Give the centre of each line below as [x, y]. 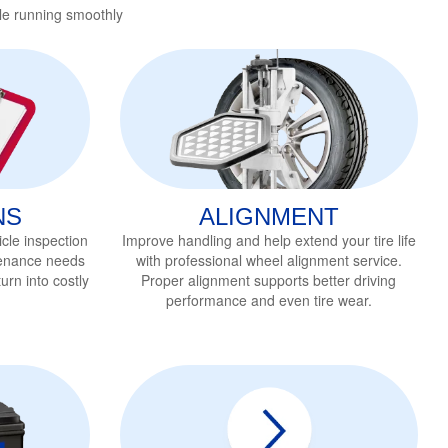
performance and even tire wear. [268, 299]
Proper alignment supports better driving [269, 279]
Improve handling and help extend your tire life [268, 239]
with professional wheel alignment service [266, 259]
